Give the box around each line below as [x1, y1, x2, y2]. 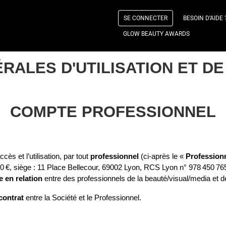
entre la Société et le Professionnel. [24, 194, 141, 202]
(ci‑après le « [139, 152, 186, 160]
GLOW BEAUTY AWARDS [123, 30, 190, 37]
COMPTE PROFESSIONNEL [10, 103, 216, 120]
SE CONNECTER [124, 15, 167, 22]
